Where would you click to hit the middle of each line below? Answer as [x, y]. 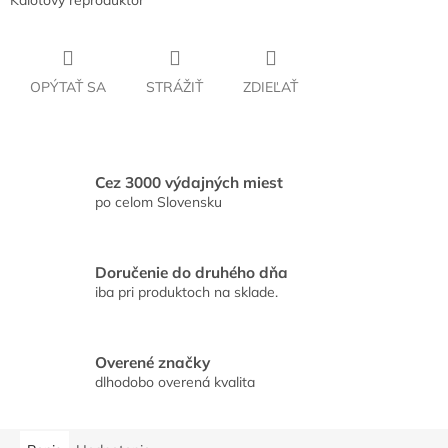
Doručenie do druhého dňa [191, 272]
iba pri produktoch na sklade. [186, 291]
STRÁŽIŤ [174, 87]
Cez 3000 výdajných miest [189, 182]
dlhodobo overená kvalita [175, 381]
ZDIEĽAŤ [270, 87]
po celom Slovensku [158, 201]
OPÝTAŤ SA [68, 87]
